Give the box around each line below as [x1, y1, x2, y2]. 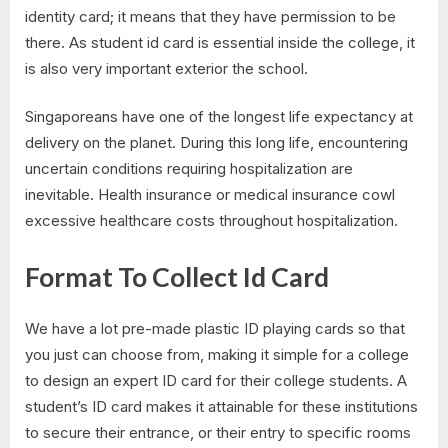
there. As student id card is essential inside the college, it [25, 32, 415, 52]
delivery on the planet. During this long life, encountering [25, 133, 408, 153]
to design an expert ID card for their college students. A [25, 371, 407, 391]
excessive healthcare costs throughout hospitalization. [25, 211, 398, 231]
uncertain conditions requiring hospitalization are [25, 159, 353, 179]
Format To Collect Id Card [25, 260, 329, 293]
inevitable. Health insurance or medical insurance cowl [25, 185, 395, 205]
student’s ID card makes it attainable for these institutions [25, 397, 418, 417]
